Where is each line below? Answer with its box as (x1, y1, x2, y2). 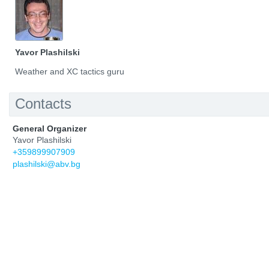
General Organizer (13, 124, 86, 133)
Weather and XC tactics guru (15, 67, 124, 76)
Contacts (15, 95, 71, 112)
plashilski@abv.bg (13, 159, 80, 169)
